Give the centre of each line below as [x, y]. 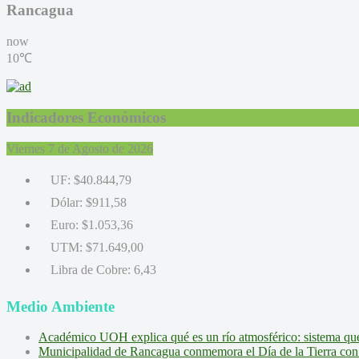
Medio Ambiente [61, 306]
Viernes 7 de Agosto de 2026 [80, 148]
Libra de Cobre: [91, 269]
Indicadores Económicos [86, 117]
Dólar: [67, 202]
